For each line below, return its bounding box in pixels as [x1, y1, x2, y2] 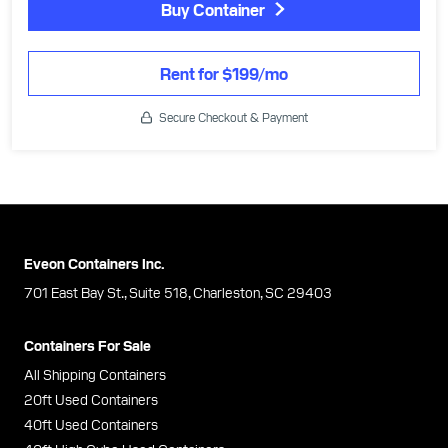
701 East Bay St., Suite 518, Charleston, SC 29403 [24, 283, 332, 302]
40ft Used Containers [24, 415, 158, 434]
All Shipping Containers [24, 365, 166, 384]
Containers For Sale [24, 336, 151, 355]
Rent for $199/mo [160, 62, 288, 83]
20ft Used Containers [24, 390, 158, 409]
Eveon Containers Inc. [24, 254, 165, 273]
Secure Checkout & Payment [158, 109, 308, 125]
